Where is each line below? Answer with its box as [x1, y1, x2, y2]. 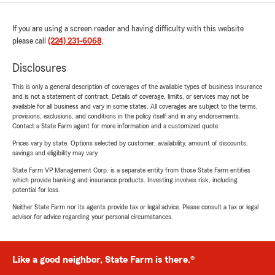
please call [12, 37, 48, 46]
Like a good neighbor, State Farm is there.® [12, 255, 195, 265]
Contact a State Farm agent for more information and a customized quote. [12, 122, 220, 130]
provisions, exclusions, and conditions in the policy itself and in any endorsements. [12, 112, 241, 120]
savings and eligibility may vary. [12, 149, 99, 157]
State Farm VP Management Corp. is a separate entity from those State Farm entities [12, 166, 250, 174]
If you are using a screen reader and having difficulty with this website [12, 25, 244, 34]
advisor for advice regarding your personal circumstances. [12, 213, 173, 221]
